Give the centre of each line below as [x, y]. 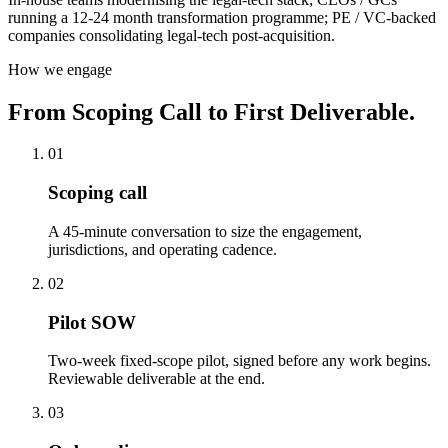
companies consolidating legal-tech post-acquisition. [171, 35]
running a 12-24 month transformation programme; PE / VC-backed [222, 17]
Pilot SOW [92, 322]
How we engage [60, 69]
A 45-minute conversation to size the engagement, [205, 231]
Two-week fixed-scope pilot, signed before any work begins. [239, 361]
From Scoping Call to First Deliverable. [211, 111]
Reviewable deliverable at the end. [156, 379]
